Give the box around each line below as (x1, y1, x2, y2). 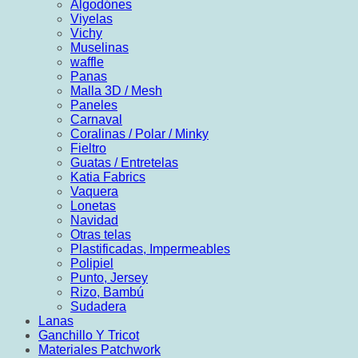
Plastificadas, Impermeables (70, 242, 230, 256)
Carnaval (70, 113, 122, 126)
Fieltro (70, 141, 106, 155)
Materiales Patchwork (38, 343, 161, 356)
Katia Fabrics (70, 170, 145, 184)
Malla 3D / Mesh (70, 84, 162, 97)
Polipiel (70, 257, 113, 270)
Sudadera (70, 300, 126, 313)
